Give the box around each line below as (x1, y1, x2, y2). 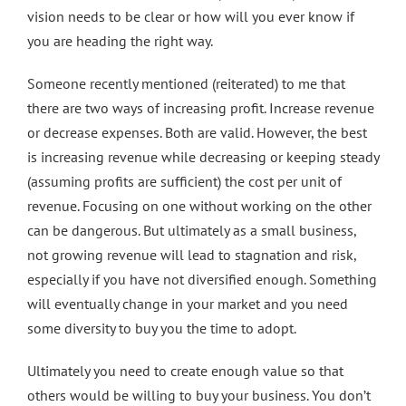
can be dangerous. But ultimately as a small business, (27, 221, 356, 239)
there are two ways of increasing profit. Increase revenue (27, 99, 374, 117)
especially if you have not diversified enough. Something (27, 270, 377, 288)
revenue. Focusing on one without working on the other (27, 197, 372, 215)
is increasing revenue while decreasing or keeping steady (27, 148, 379, 166)
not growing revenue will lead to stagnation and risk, (27, 246, 356, 264)
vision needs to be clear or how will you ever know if (27, 7, 354, 25)
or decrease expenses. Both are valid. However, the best (27, 123, 367, 141)
